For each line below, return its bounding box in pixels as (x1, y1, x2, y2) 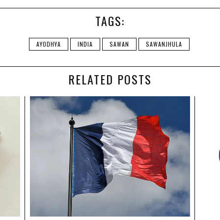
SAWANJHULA (145, 40, 182, 49)
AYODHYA (36, 40, 61, 49)
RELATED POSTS (68, 70, 152, 88)
